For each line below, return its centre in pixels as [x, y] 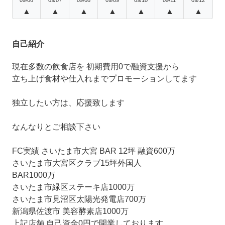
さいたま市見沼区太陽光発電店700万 [79, 199]
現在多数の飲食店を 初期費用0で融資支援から [96, 66]
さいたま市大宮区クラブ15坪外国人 [77, 163]
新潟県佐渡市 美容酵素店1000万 [70, 211]
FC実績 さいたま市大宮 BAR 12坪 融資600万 [94, 151]
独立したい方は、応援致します [68, 102]
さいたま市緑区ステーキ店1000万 [73, 187]
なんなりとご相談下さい [56, 127]
